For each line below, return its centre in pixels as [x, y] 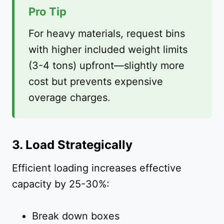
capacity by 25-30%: [61, 184]
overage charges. [69, 98]
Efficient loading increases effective [97, 168]
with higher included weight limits [108, 50]
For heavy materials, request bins [107, 34]
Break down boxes [76, 216]
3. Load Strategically [72, 145]
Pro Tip [47, 12]
